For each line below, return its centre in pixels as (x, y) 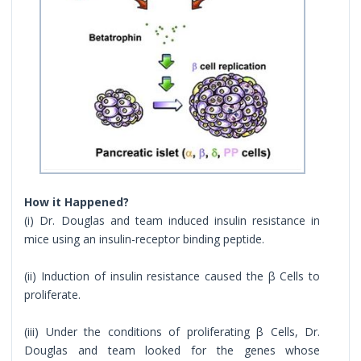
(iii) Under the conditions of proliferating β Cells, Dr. (172, 331)
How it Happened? (77, 201)
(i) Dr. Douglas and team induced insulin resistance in (172, 220)
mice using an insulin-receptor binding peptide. (145, 239)
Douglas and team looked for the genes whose (172, 350)
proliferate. (53, 294)
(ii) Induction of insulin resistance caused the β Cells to (172, 276)
